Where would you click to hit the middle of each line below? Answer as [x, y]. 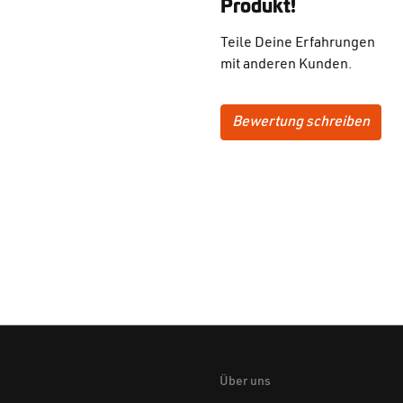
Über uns [245, 382]
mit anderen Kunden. [287, 65]
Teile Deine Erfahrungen [298, 44]
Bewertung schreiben [301, 123]
